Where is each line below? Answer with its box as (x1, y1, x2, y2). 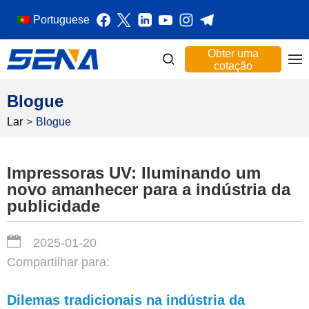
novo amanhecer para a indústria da (7, 180, 290, 199)
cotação (214, 60, 252, 72)
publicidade (7, 197, 100, 215)
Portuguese (33, 14, 90, 26)
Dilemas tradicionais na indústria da (7, 292, 245, 308)
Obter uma (208, 48, 259, 59)
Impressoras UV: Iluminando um (7, 163, 261, 182)
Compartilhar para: (7, 255, 110, 269)
